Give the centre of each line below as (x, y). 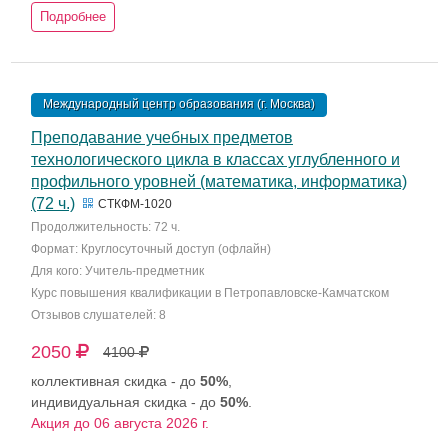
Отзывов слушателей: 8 (98, 315)
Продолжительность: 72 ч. (105, 227)
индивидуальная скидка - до (125, 402)
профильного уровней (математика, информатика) (219, 181)
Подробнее (73, 16)
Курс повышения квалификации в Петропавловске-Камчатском (210, 293)
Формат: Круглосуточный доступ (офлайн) (151, 249)
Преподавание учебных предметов (162, 137)
